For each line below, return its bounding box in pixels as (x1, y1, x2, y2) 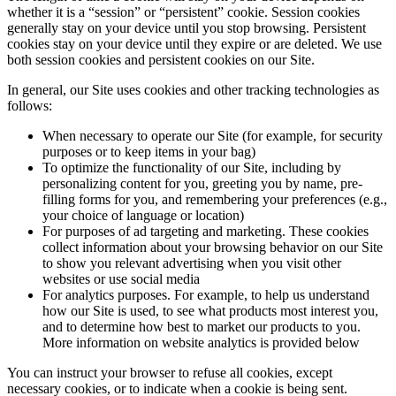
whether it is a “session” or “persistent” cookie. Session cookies (7, 4, 360, 19)
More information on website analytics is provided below (42, 334, 360, 350)
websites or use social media (42, 270, 200, 286)
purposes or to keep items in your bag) (42, 143, 255, 159)
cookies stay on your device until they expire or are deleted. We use (7, 35, 382, 51)
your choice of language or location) (42, 207, 244, 223)
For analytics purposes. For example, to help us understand (42, 286, 369, 302)
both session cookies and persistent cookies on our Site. (7, 51, 315, 67)
